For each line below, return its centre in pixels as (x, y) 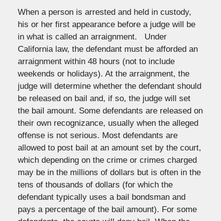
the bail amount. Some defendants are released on (110, 110)
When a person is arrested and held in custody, (104, 12)
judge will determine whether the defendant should (109, 86)
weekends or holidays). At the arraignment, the (103, 74)
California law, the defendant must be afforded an (108, 49)
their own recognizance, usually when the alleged (108, 123)
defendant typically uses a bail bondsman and (101, 197)
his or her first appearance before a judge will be (106, 24)
